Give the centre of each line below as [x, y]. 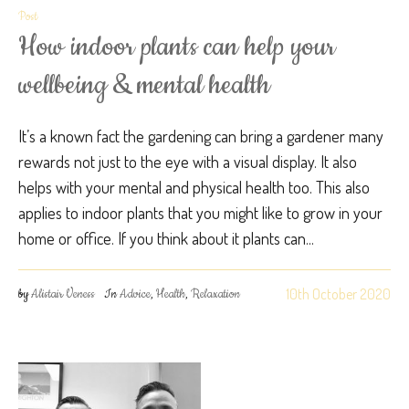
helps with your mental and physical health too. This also [194, 187]
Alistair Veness [63, 294]
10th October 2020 [338, 294]
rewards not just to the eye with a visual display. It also [188, 161]
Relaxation [215, 294]
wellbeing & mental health [144, 85]
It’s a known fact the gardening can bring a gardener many [201, 136]
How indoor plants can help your [177, 47]
